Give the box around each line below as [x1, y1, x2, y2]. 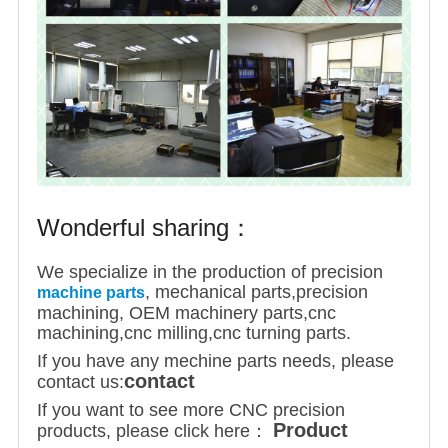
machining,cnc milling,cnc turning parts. [37, 323, 351, 344]
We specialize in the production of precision [37, 262, 383, 283]
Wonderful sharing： [37, 214, 253, 242]
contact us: [37, 372, 124, 393]
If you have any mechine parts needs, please [37, 351, 394, 372]
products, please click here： [37, 421, 268, 442]
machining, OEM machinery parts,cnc [37, 303, 336, 324]
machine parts [37, 284, 145, 302]
